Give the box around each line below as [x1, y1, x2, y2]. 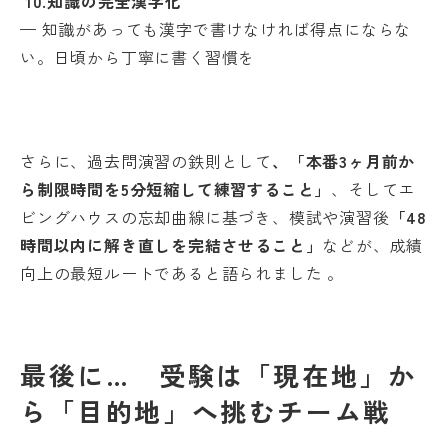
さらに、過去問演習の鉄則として [20, 148, 273, 173]
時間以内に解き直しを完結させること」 [20, 232, 323, 257]
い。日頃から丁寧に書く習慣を [20, 44, 256, 69]
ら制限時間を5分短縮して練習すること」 [20, 176, 332, 201]
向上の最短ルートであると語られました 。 [20, 260, 344, 285]
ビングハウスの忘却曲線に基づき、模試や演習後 [20, 204, 390, 229]
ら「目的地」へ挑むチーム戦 [20, 391, 392, 429]
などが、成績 [322, 232, 424, 257]
